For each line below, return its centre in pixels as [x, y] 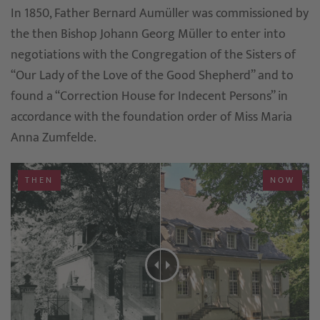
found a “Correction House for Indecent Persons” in [149, 97]
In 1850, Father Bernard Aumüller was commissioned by [160, 14]
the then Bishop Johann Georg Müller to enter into [148, 35]
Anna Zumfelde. [54, 138]
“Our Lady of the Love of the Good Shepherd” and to [152, 76]
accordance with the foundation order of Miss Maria [151, 117]
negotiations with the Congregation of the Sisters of [153, 55]
